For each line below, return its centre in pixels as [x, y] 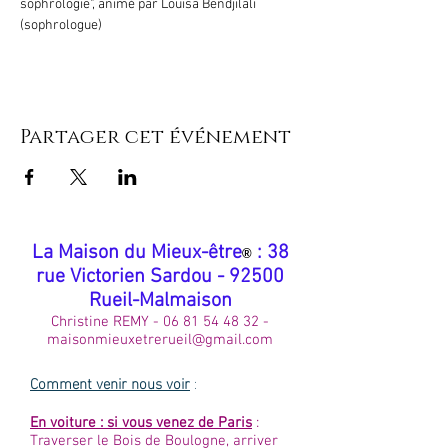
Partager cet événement [155, 137]
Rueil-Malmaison [160, 301]
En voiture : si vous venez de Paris [141, 423]
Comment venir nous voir [110, 382]
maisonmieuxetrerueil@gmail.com [160, 340]
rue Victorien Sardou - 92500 [160, 277]
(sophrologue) [61, 25]
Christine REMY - [107, 322]
